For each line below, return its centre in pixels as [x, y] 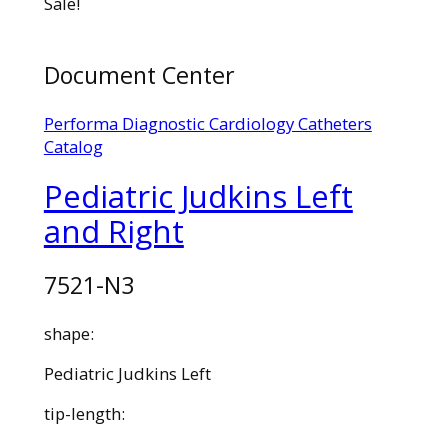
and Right [113, 230]
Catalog [73, 147]
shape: [68, 334]
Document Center [139, 74]
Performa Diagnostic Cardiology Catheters [207, 124]
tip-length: [84, 414]
